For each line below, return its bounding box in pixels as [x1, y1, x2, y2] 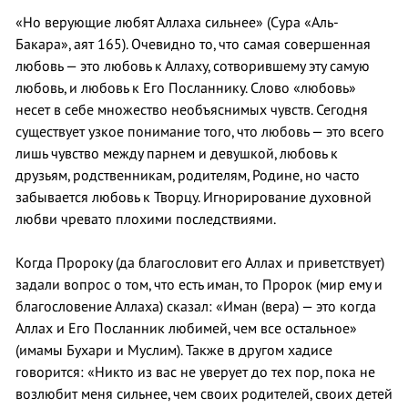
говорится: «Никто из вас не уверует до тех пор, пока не [15, 363, 375, 381]
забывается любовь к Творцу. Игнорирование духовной [15, 189, 372, 206]
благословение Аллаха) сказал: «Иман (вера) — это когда [15, 298, 376, 315]
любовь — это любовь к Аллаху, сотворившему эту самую [15, 57, 370, 75]
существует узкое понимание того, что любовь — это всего [15, 123, 384, 140]
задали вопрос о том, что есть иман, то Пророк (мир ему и [15, 276, 382, 293]
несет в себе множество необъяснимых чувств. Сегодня [15, 101, 368, 118]
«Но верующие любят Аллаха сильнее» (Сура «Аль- [15, 14, 339, 31]
